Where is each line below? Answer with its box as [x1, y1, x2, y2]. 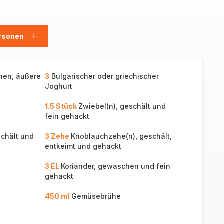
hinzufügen [31, 46, 72, 55]
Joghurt [44, 82, 72, 90]
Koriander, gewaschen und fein [60, 162, 170, 170]
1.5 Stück [44, 102, 78, 110]
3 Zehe [44, 132, 71, 140]
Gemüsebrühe [71, 192, 121, 200]
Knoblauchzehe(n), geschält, [70, 132, 172, 140]
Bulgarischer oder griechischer [49, 72, 159, 80]
